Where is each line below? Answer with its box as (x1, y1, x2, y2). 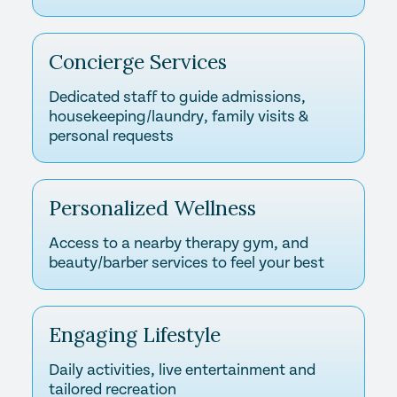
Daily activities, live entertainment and (48, 361, 315, 378)
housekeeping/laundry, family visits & (48, 107, 308, 125)
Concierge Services (48, 48, 227, 74)
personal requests (48, 127, 174, 144)
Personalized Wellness (48, 194, 256, 221)
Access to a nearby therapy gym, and (48, 234, 308, 252)
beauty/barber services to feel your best (48, 253, 324, 271)
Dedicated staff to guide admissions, (48, 88, 306, 105)
